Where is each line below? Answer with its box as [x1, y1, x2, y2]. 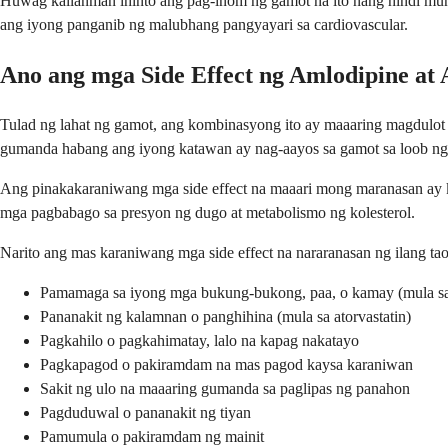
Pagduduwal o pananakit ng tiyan [40, 404, 251, 422]
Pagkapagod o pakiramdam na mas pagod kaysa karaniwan [40, 356, 413, 374]
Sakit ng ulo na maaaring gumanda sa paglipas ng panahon [40, 380, 410, 398]
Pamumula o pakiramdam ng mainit [40, 428, 264, 446]
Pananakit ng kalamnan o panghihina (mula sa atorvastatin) [40, 308, 411, 326]
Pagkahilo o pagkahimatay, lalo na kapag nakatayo [40, 332, 359, 350]
